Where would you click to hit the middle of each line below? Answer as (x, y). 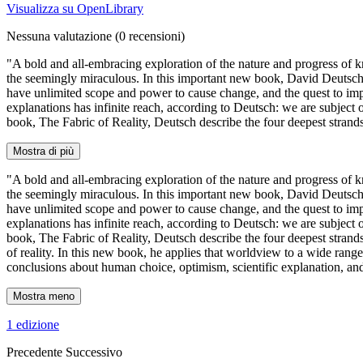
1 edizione (33, 324)
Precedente (36, 352)
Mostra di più (43, 151)
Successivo (94, 352)
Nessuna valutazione (59, 36)
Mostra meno (44, 296)
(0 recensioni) (148, 36)
